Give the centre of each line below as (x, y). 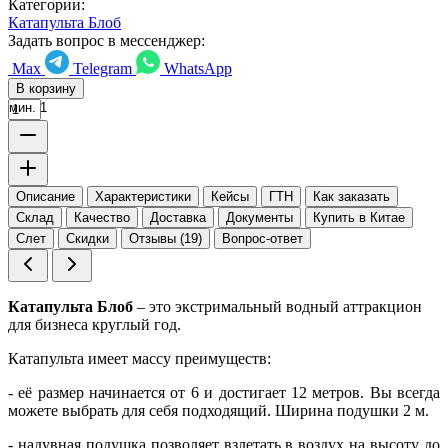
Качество (102, 217)
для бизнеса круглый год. (94, 324)
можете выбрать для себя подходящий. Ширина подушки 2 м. (218, 410)
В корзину (46, 88)
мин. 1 (28, 107)
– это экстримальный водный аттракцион (277, 306)
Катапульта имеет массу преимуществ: (139, 358)
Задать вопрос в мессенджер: (106, 40)
